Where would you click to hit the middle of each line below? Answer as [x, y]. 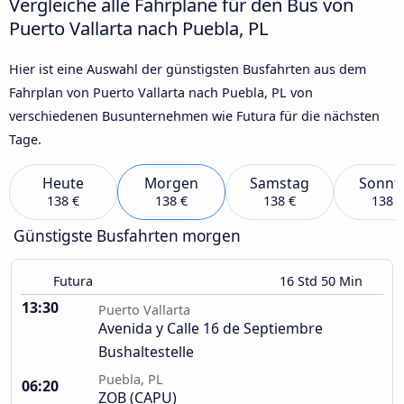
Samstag [280, 184]
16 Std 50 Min [323, 281]
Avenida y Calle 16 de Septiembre [211, 329]
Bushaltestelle [146, 352]
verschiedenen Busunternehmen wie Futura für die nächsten [194, 115]
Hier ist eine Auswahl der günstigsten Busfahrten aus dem [188, 69]
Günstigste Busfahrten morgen [127, 236]
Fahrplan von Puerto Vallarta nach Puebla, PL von [161, 92]
